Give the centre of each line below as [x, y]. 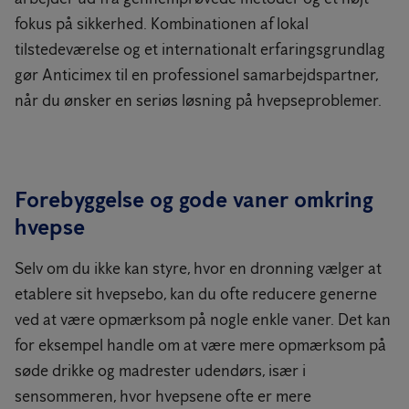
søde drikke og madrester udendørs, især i [160, 371]
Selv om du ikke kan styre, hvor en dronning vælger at [198, 268]
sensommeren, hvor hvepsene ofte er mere [163, 396]
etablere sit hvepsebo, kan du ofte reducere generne [196, 294]
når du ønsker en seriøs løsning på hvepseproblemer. [198, 100]
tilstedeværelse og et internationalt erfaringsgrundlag [200, 49]
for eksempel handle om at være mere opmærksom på [200, 345]
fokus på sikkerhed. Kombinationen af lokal [162, 24]
